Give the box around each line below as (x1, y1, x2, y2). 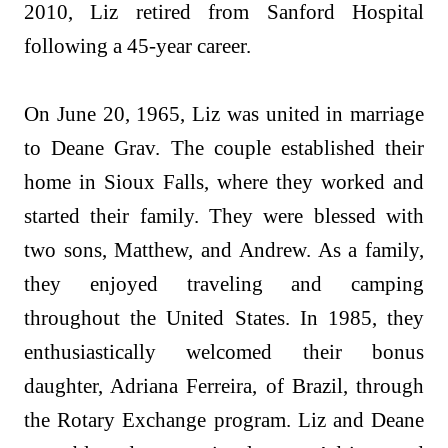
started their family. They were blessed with (24, 204, 424, 228)
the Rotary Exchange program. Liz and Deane (24, 408, 424, 432)
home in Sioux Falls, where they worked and (24, 170, 424, 194)
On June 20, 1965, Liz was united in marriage (24, 102, 424, 126)
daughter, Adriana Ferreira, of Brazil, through (24, 374, 424, 398)
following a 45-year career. (24, 34, 256, 58)
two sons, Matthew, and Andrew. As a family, (24, 238, 424, 262)
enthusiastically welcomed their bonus (24, 340, 424, 364)
